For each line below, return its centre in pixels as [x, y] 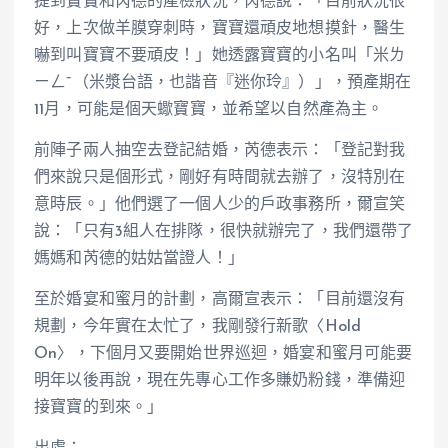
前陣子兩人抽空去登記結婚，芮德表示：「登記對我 [220, 150]
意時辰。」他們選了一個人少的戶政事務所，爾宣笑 [220, 204]
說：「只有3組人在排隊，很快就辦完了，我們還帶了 [224, 231]
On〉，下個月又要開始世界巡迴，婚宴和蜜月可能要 [223, 353]
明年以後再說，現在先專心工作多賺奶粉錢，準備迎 [220, 380]
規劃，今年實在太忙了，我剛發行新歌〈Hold [198, 326]
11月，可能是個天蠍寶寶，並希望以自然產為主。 [209, 109]
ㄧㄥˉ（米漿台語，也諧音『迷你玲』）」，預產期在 [223, 82]
